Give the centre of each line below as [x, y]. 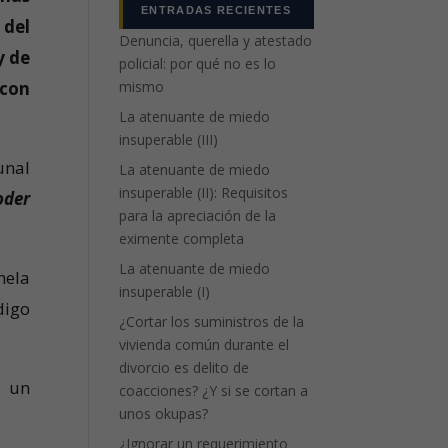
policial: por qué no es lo [198, 63]
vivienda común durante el [204, 344]
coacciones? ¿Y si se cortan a [214, 390]
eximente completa [182, 238]
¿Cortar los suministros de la [212, 321]
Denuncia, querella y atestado [216, 40]
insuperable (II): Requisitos [204, 192]
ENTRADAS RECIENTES [216, 10]
